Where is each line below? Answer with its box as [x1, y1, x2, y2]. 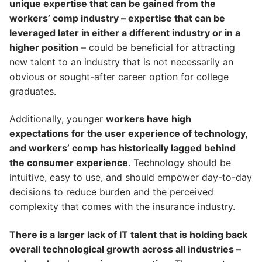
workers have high [106, 113, 191, 125]
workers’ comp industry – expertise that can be [9, 12, 225, 24]
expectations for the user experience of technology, [9, 127, 247, 140]
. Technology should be [128, 157, 231, 169]
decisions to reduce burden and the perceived [9, 186, 213, 198]
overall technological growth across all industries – [9, 243, 241, 256]
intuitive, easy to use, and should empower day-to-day [9, 171, 252, 184]
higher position [9, 41, 78, 53]
